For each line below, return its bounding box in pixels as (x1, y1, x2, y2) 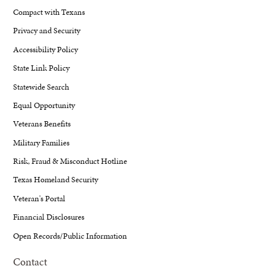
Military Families (13, 136, 70, 148)
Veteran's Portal (13, 192, 66, 204)
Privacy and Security (13, 24, 81, 37)
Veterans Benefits (13, 118, 71, 130)
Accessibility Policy (13, 43, 78, 55)
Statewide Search (13, 80, 69, 93)
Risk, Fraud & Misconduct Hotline (13, 155, 128, 167)
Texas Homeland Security (13, 173, 99, 186)
